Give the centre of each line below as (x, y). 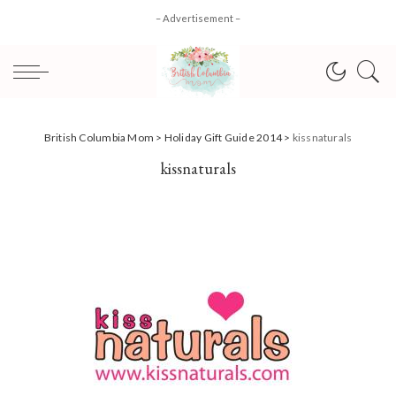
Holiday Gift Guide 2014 (223, 137)
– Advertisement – (198, 18)
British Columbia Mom (99, 137)
